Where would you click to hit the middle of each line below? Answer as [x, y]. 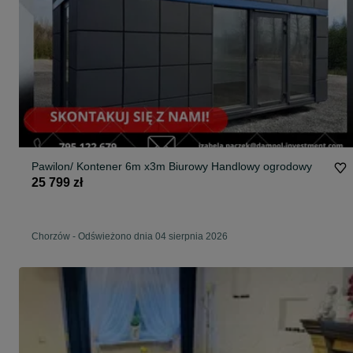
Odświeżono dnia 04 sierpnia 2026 [153, 237]
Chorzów [51, 237]
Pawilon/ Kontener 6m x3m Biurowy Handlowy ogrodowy [219, 167]
